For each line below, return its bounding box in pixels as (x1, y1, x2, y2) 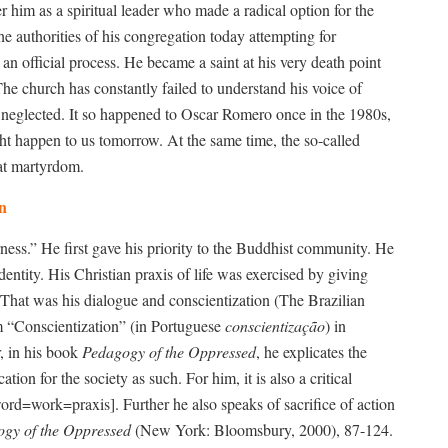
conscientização (225, 314, 325, 336)
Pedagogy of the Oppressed (82, 340, 256, 362)
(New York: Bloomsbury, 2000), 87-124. (135, 418, 393, 440)
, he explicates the (256, 340, 367, 362)
